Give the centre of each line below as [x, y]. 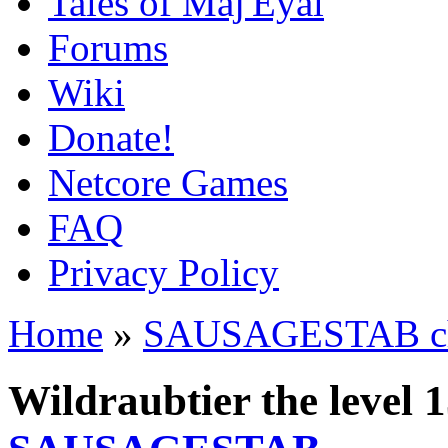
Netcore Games [168, 182]
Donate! [111, 137]
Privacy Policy [163, 272]
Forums [108, 47]
